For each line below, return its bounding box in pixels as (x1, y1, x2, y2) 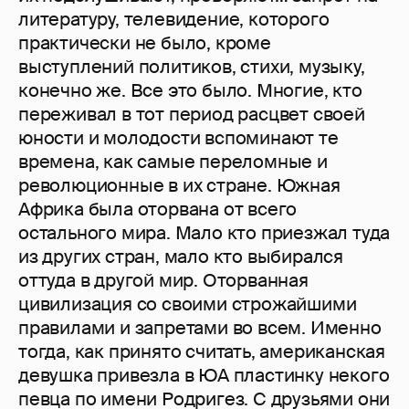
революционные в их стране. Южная (18, 173, 341, 198)
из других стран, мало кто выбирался (18, 245, 343, 269)
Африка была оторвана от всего (18, 197, 298, 222)
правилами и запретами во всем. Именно (18, 316, 382, 341)
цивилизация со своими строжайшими (18, 292, 357, 317)
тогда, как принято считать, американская (18, 340, 385, 364)
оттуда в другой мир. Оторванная (18, 268, 309, 293)
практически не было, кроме (18, 31, 271, 56)
